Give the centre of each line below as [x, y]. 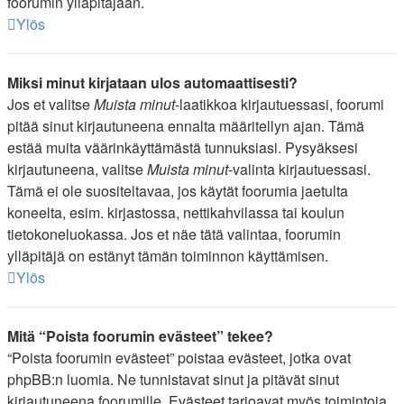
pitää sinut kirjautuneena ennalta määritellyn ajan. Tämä [186, 126]
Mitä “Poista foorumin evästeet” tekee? [140, 336]
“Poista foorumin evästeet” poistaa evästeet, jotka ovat [179, 358]
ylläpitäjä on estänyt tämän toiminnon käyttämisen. [168, 256]
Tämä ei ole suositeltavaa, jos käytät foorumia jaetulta [178, 191]
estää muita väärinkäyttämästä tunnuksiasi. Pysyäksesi [183, 147]
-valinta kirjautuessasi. [299, 169]
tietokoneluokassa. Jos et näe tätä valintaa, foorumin [174, 234]
